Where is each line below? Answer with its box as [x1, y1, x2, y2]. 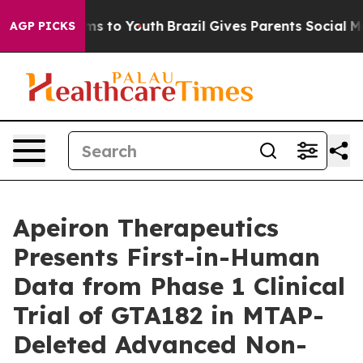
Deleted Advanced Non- [13, 329, 307, 360]
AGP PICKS [10, 19, 75, 33]
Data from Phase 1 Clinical [13, 271, 345, 301]
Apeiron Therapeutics [13, 212, 279, 243]
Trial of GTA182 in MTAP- [13, 300, 324, 331]
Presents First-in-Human [13, 241, 320, 272]
